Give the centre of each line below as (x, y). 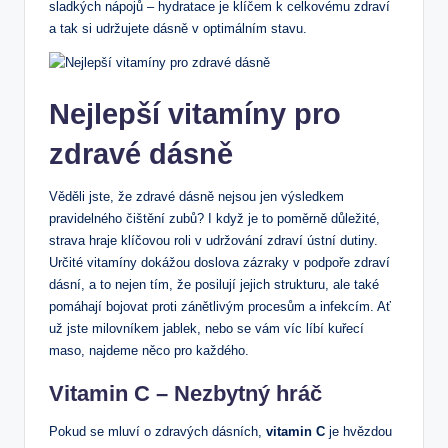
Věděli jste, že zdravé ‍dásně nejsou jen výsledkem (196, 196)
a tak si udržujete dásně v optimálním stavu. (178, 28)
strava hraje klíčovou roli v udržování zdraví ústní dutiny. (213, 240)
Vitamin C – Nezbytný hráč (185, 393)
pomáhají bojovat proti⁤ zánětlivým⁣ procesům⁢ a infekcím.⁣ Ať (220, 306)
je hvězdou (358, 431)
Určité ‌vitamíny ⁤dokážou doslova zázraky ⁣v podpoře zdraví (219, 262)
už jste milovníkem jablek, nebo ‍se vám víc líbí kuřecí (206, 328)
